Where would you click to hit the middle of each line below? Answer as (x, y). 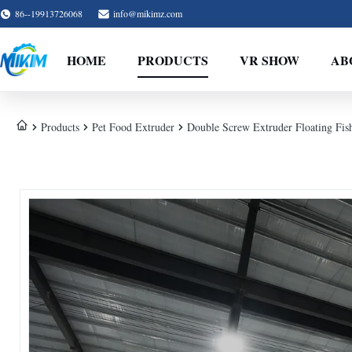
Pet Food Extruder (133, 126)
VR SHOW (269, 60)
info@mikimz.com (148, 13)
